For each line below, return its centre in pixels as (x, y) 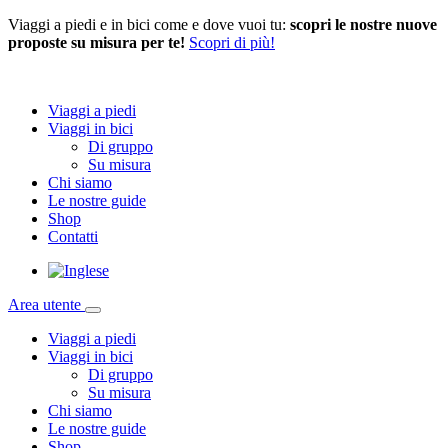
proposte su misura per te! (96, 42)
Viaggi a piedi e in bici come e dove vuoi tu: (149, 24)
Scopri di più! (232, 42)
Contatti (73, 236)
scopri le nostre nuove (363, 24)
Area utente (46, 304)
